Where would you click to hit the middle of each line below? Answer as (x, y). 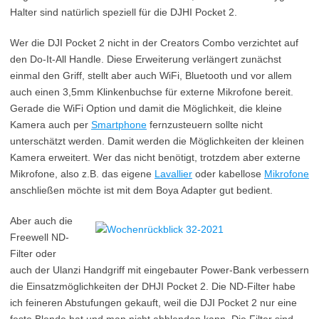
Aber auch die (41, 221)
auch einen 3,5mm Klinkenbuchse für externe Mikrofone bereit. (152, 92)
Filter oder (33, 253)
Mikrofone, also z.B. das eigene (82, 174)
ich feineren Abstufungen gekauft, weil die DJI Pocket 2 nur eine (153, 303)
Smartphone (119, 125)
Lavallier (173, 174)
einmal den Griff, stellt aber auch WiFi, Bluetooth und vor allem (151, 75)
